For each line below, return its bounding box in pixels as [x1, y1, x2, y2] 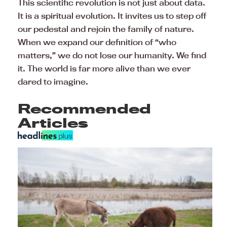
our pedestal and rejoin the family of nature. [18, 23, 194, 34]
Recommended [18, 100, 151, 117]
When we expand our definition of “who [18, 36, 176, 47]
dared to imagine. [18, 76, 88, 87]
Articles [18, 115, 88, 131]
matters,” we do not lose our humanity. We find [18, 50, 206, 60]
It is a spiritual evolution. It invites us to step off [18, 10, 207, 21]
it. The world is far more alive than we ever [18, 63, 191, 73]
